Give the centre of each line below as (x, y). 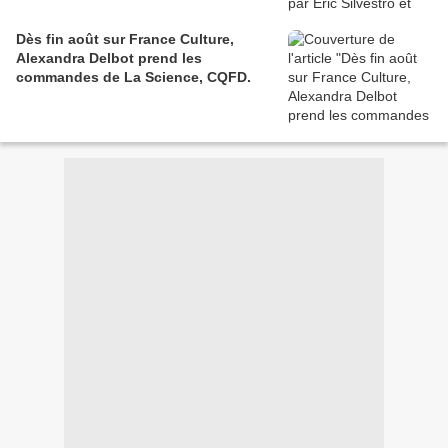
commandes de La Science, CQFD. (133, 77)
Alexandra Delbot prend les (109, 58)
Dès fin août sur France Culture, (125, 39)
